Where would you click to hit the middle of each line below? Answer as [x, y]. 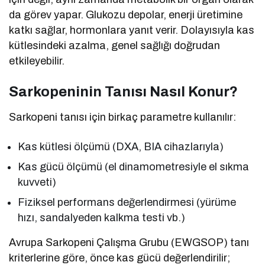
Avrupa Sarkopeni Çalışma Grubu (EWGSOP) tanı [129, 242]
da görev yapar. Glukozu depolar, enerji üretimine [126, 14]
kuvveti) [37, 182]
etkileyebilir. [37, 61]
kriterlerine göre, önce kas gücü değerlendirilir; [120, 258]
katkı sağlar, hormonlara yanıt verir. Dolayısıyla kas [132, 30]
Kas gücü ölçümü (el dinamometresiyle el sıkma [134, 167]
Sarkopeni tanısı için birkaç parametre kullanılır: [123, 117]
